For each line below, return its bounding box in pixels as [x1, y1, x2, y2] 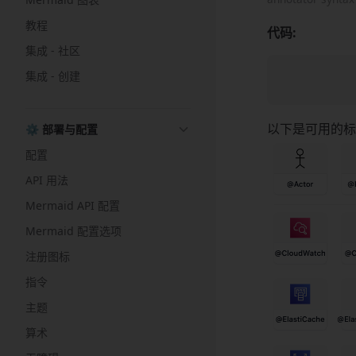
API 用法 [25, 172, 68, 188]
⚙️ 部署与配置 [25, 122, 98, 137]
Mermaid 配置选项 [25, 223, 122, 238]
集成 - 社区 [25, 43, 80, 58]
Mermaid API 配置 [25, 198, 120, 213]
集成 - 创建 [25, 68, 80, 83]
